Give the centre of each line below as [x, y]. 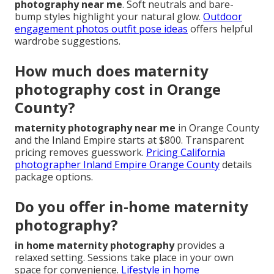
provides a [199, 246]
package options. [54, 177]
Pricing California [186, 153]
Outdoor [223, 17]
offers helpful [220, 29]
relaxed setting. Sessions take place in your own [124, 258]
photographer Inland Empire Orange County [117, 165]
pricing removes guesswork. [80, 153]
